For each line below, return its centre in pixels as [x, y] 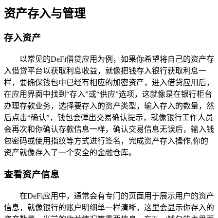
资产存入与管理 [45, 13]
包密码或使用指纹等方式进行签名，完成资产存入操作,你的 [106, 141]
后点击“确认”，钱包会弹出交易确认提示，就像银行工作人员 [109, 118]
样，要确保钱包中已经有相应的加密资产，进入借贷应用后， [109, 83]
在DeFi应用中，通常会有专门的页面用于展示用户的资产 [117, 196]
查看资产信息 [32, 174]
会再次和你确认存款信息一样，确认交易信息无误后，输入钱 [109, 129]
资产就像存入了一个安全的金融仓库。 [70, 153]
